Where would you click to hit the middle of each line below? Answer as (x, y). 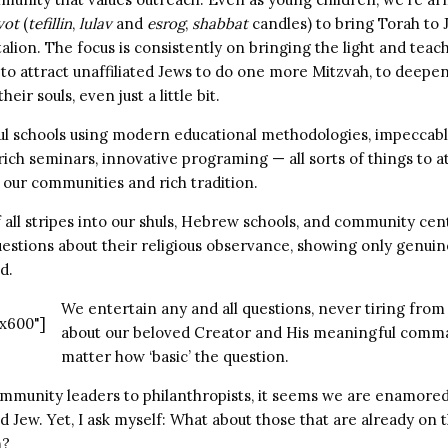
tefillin (50, 23)
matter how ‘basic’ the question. (175, 356)
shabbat (220, 23)
